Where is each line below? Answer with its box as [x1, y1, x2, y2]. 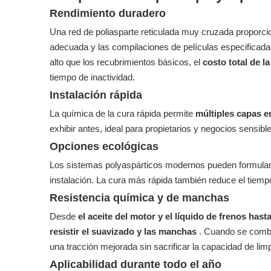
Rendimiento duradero [50, 7, 166, 19]
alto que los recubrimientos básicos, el [50, 57, 203, 67]
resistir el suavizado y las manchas [50, 226, 199, 237]
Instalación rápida [50, 89, 142, 101]
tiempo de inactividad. [50, 72, 135, 82]
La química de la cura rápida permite [50, 108, 195, 119]
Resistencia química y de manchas [50, 192, 229, 204]
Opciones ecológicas [50, 140, 158, 152]
